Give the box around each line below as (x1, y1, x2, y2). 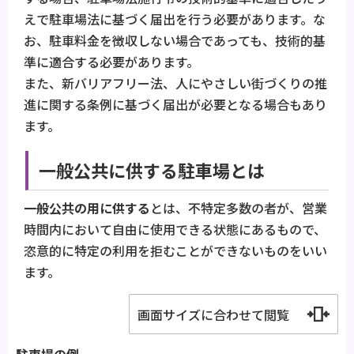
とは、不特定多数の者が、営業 (150, 198, 327, 217)
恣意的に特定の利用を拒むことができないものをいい (24, 240, 327, 260)
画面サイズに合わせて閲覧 (137, 304, 289, 324)
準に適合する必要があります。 (24, 52, 199, 72)
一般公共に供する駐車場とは (39, 156, 265, 183)
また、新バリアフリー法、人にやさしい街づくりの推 (24, 73, 327, 93)
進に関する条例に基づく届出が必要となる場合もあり (24, 95, 327, 115)
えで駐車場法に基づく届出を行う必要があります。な (24, 9, 326, 29)
